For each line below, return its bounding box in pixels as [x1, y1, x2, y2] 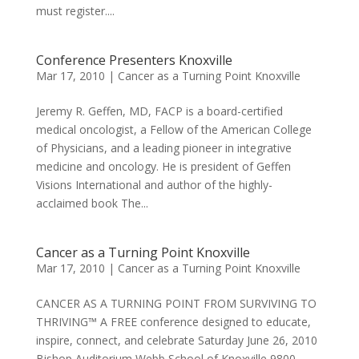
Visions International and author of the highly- [35, 176, 272, 192]
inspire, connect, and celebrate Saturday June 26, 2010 [35, 332, 317, 348]
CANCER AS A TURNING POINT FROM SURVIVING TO [35, 295, 317, 311]
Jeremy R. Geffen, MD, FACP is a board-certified [35, 103, 283, 119]
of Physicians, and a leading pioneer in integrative [35, 139, 292, 155]
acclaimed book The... [35, 195, 148, 211]
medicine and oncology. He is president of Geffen [35, 158, 291, 174]
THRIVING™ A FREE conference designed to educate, [35, 313, 311, 329]
